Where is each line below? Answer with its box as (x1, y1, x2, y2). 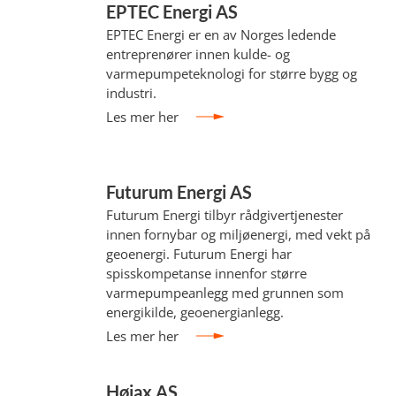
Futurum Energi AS (106, 181, 253, 202)
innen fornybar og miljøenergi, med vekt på (106, 225, 371, 243)
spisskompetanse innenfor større (106, 264, 308, 282)
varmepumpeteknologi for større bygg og (106, 65, 358, 82)
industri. (106, 84, 157, 102)
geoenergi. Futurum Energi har (106, 245, 293, 263)
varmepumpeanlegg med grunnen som (106, 284, 345, 301)
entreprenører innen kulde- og (106, 45, 291, 63)
